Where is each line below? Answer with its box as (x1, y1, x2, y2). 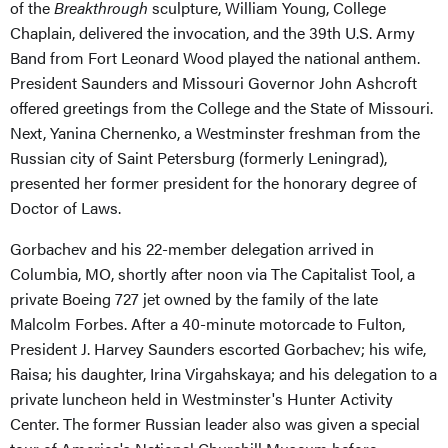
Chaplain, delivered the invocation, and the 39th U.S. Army (10, 20, 415, 44)
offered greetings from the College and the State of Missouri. (10, 95, 433, 119)
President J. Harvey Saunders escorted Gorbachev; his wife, (10, 336, 426, 360)
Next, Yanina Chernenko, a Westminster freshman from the (10, 120, 420, 144)
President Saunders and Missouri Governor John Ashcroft (10, 70, 417, 94)
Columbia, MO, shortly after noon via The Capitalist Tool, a (10, 261, 415, 285)
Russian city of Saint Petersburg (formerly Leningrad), (10, 145, 387, 169)
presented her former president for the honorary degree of (10, 170, 417, 194)
